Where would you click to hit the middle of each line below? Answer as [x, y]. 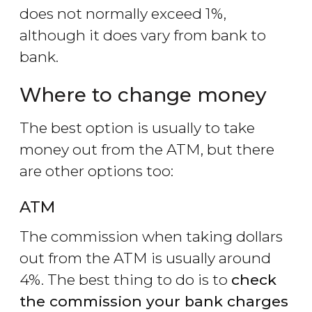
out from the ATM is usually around [145, 258]
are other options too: [96, 171]
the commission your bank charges [154, 302]
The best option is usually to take [137, 128]
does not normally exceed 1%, [123, 14]
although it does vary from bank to [143, 36]
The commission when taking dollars [151, 237]
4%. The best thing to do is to [125, 280]
